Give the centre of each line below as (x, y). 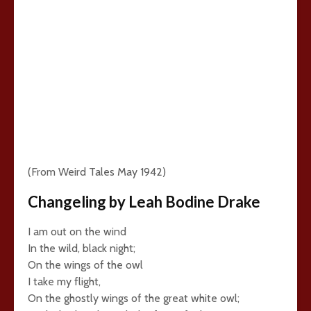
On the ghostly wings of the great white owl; (134, 298)
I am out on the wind (77, 232)
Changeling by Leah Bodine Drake (144, 202)
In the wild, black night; (82, 248)
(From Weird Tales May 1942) (97, 172)
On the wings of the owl (85, 265)
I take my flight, (64, 281)
